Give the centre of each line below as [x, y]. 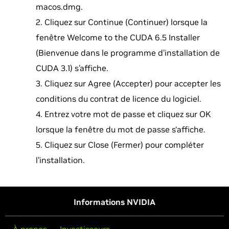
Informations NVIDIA [114, 202]
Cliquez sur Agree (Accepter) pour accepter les [133, 83]
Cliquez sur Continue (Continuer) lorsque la [126, 22]
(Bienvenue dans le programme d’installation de [128, 53]
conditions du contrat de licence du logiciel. [119, 99]
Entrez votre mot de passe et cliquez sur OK [128, 114]
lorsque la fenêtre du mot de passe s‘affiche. [121, 129]
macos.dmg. [59, 7]
